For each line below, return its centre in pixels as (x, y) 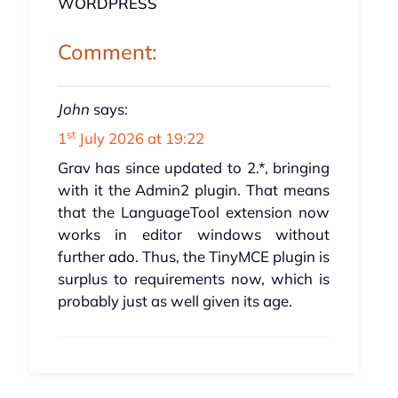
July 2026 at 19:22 (139, 139)
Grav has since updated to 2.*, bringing (194, 168)
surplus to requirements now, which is (194, 279)
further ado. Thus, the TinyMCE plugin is (194, 257)
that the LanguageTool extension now (194, 212)
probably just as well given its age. (175, 301)
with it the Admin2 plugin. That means (194, 190)
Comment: (107, 52)
